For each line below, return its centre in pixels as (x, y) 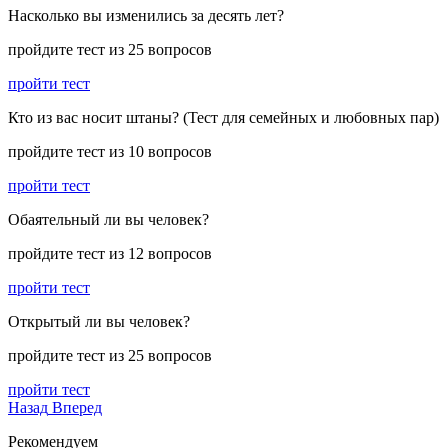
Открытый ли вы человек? (99, 321)
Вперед (77, 407)
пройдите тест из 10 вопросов (110, 151)
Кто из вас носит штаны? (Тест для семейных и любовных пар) (223, 117)
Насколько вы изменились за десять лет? (146, 15)
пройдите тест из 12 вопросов (110, 253)
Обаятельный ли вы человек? (108, 219)
